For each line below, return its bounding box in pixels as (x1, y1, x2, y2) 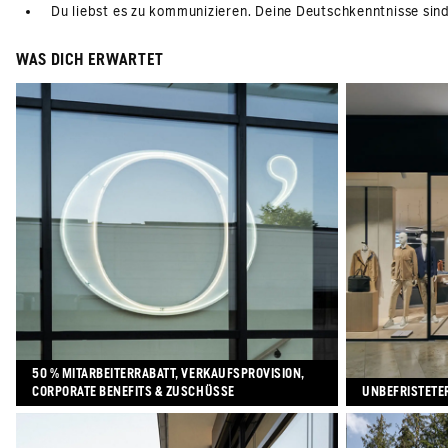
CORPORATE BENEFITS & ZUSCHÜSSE (32, 384, 235, 400)
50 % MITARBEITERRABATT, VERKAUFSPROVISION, (32, 366, 305, 382)
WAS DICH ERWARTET (16, 50, 164, 70)
